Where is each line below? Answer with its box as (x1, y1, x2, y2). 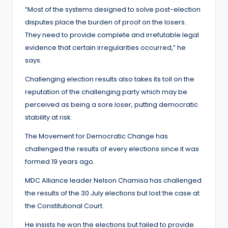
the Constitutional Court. (25, 201, 104, 210)
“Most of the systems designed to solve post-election (25, 5, 201, 14)
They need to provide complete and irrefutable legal (25, 30, 199, 39)
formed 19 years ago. (25, 157, 95, 166)
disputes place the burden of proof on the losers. (25, 17, 186, 26)
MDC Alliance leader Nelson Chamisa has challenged (25, 176, 202, 185)
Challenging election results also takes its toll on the (25, 74, 194, 83)
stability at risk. (25, 112, 72, 122)
